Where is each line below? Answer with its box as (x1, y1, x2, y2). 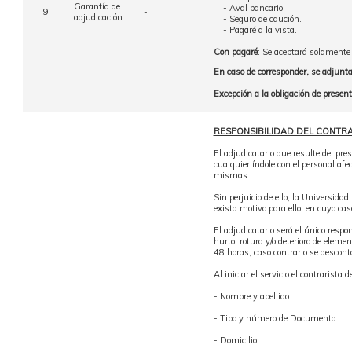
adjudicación (73, 12, 123, 23)
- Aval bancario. (213, 2, 285, 13)
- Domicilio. (213, 335, 259, 346)
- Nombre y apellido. (213, 291, 291, 302)
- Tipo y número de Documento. (213, 313, 338, 324)
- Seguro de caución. (213, 13, 302, 24)
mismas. (213, 170, 250, 181)
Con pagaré (213, 46, 258, 57)
